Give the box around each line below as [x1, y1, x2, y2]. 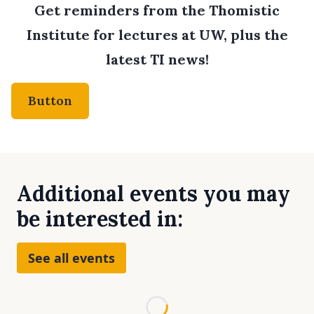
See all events [28, 250, 115, 267]
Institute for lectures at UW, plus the [26, 26, 288, 44]
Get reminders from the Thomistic [34, 1, 280, 20]
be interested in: [17, 205, 183, 233]
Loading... [168, 296, 219, 312]
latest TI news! [105, 50, 209, 69]
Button [28, 93, 72, 109]
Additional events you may [17, 180, 290, 207]
